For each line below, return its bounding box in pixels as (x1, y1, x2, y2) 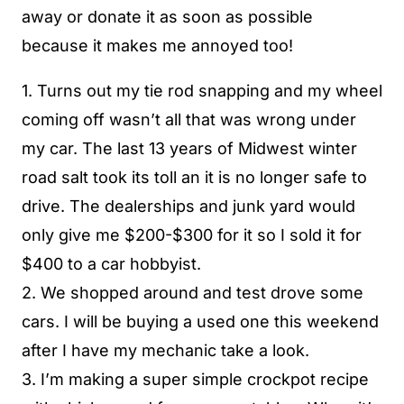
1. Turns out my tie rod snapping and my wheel (22, 81, 382, 101)
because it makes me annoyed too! (22, 36, 293, 56)
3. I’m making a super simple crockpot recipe (22, 370, 369, 390)
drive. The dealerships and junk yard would (22, 197, 355, 216)
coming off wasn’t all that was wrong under (22, 110, 356, 130)
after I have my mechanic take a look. (22, 341, 309, 361)
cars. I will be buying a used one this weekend (22, 312, 379, 332)
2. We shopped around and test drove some (22, 283, 363, 303)
